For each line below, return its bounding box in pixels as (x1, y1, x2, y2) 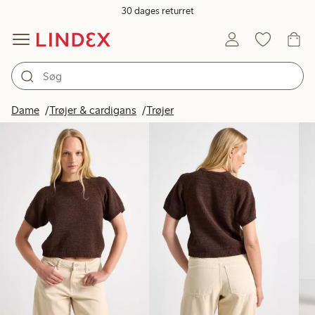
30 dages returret (121, 5, 194, 17)
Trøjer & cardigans (49, 103, 136, 117)
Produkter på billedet (186, 99, 276, 111)
